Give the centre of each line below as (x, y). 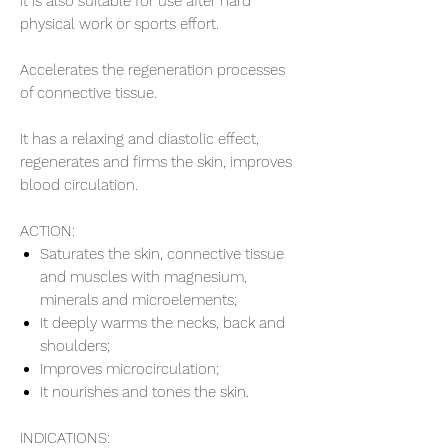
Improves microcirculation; (129, 368)
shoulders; (75, 345)
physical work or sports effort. (119, 23)
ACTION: (47, 230)
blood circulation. (79, 184)
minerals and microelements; (138, 299)
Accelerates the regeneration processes (152, 69)
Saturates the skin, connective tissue (162, 253)
